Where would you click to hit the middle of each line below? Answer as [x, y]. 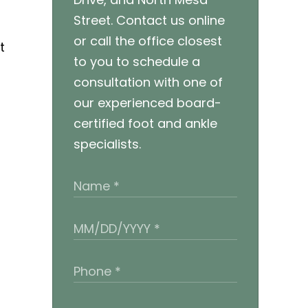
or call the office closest [148, 41]
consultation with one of [148, 82]
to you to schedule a [137, 61]
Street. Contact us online [149, 20]
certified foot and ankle [145, 123]
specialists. [107, 144]
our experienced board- [147, 102]
